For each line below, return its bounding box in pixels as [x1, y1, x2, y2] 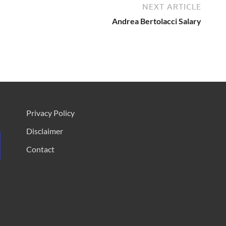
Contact [26, 144, 54, 154]
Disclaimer [26, 126, 63, 136]
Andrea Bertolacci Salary [112, 16, 201, 26]
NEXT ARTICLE [142, 2, 201, 11]
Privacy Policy [26, 107, 75, 118]
